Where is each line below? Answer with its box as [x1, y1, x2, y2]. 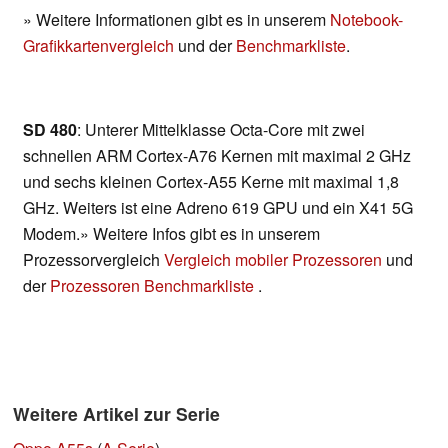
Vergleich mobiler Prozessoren [164, 248, 382, 272]
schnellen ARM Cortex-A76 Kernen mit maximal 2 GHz [23, 144, 411, 168]
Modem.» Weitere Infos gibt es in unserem [23, 222, 320, 246]
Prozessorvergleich [23, 248, 164, 272]
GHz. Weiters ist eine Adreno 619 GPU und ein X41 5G [23, 196, 413, 220]
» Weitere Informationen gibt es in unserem [23, 8, 330, 32]
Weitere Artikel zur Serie [13, 401, 220, 427]
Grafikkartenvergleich [23, 34, 174, 58]
